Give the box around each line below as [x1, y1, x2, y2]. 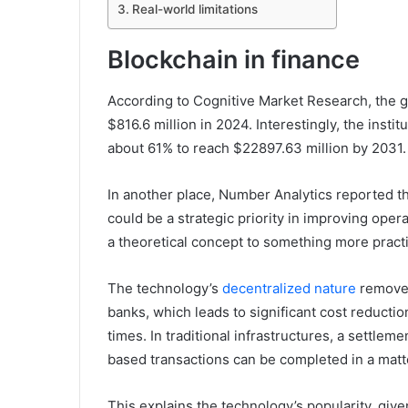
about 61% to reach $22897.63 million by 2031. [107, 138, 406, 157]
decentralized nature [222, 279, 356, 297]
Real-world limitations [131, 2, 258, 17]
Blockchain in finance [107, 45, 360, 76]
